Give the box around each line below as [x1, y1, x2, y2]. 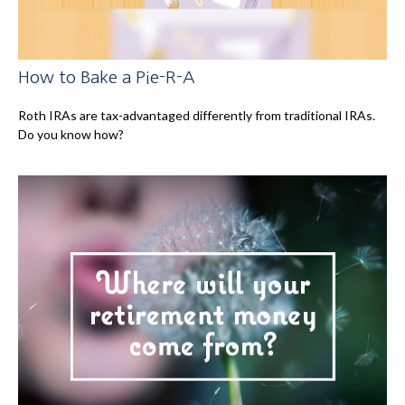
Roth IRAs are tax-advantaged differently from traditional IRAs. [18, 108, 375, 124]
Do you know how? [18, 127, 124, 143]
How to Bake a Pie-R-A [18, 69, 195, 87]
